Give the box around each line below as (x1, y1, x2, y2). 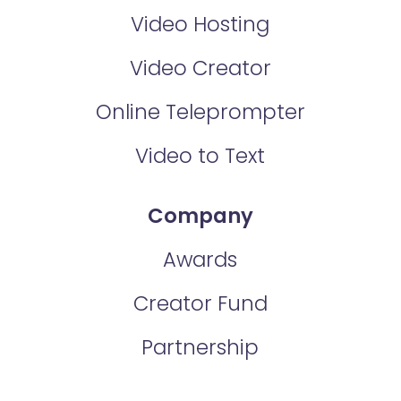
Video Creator (129, 54, 271, 83)
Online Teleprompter (95, 98, 305, 127)
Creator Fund (132, 288, 268, 318)
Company (147, 201, 253, 230)
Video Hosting (131, 10, 270, 39)
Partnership (141, 332, 260, 362)
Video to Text (135, 141, 266, 171)
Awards (163, 244, 238, 274)
